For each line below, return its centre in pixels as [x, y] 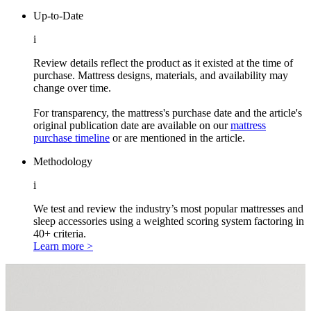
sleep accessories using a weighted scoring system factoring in [169, 221]
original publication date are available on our [132, 125]
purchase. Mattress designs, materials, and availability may [161, 75]
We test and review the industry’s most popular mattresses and [168, 208]
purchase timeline [72, 137]
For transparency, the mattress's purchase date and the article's [168, 112]
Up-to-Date [58, 15]
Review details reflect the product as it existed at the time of [163, 62]
